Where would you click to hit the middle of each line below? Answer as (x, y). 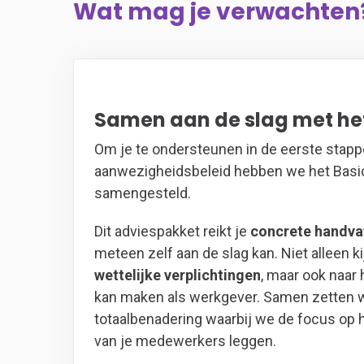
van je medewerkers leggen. (185, 340)
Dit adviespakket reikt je (172, 231)
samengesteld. (144, 193)
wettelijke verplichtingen (178, 275)
